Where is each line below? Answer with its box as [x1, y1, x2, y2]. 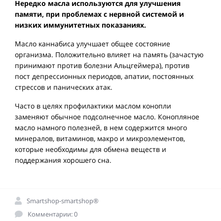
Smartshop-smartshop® [27, 196, 99, 206]
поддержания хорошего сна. [15, 155, 111, 165]
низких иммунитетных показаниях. [15, 20, 146, 30]
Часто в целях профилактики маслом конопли [15, 101, 171, 111]
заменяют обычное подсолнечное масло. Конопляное [15, 112, 199, 122]
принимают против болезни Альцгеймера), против [15, 61, 189, 71]
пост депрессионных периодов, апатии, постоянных [15, 72, 193, 81]
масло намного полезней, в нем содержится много [15, 123, 187, 133]
